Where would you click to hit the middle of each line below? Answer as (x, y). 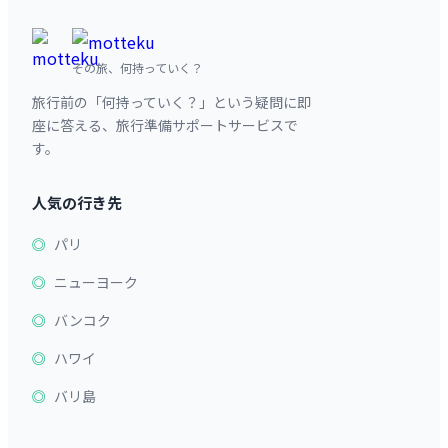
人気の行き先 (77, 202)
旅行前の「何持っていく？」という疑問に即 (171, 102)
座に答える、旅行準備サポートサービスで (165, 125)
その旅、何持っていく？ (137, 67)
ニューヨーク (96, 282)
